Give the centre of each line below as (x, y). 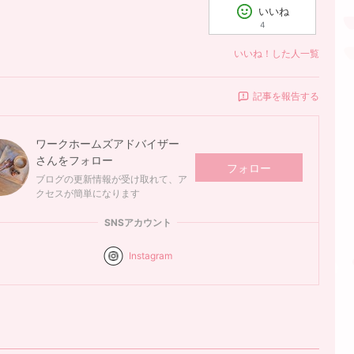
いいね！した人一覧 (277, 54)
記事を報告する (286, 96)
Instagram (150, 256)
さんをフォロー (74, 160)
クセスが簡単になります (88, 194)
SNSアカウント (137, 223)
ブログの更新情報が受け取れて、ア (111, 179)
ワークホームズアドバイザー (107, 144)
